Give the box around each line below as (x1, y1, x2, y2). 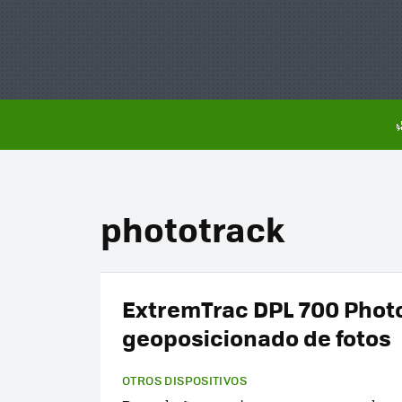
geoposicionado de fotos (122, 320, 391, 354)
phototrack (100, 204, 284, 253)
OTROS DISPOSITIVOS (122, 371, 248, 389)
